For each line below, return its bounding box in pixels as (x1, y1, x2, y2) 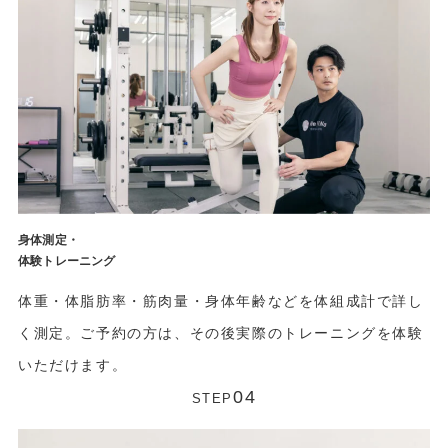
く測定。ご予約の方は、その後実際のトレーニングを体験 (17, 325, 424, 342)
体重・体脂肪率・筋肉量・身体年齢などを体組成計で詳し (17, 293, 424, 310)
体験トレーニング (17, 254, 116, 267)
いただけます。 (17, 357, 128, 374)
